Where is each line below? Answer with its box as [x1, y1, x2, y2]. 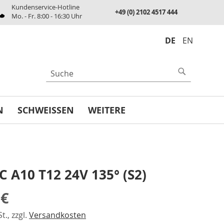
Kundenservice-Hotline [11, 2, 79, 11]
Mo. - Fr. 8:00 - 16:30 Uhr [11, 11, 82, 20]
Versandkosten [29, 209, 86, 220]
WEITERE [88, 103, 125, 116]
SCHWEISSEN [17, 103, 66, 116]
